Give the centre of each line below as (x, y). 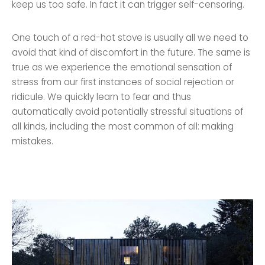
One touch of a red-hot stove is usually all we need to (130, 37)
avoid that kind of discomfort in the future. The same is (131, 52)
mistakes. (33, 141)
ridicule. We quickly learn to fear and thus (102, 96)
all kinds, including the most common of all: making (123, 126)
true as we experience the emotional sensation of (122, 67)
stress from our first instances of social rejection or (123, 82)
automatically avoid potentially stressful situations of (128, 111)
